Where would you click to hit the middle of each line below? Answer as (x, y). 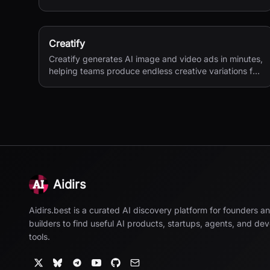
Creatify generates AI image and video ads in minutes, (156, 59)
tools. (39, 237)
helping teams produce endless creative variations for (155, 71)
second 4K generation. (93, 7)
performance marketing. (96, 83)
